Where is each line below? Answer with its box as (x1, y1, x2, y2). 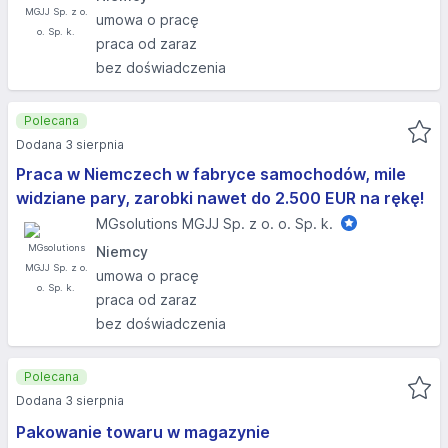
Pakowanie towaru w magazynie (16, 422, 270, 442)
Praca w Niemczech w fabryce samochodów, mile (16, 164, 406, 184)
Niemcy (96, 243, 148, 260)
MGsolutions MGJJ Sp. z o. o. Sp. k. (96, 215, 333, 232)
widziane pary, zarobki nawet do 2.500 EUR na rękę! (16, 188, 425, 208)
